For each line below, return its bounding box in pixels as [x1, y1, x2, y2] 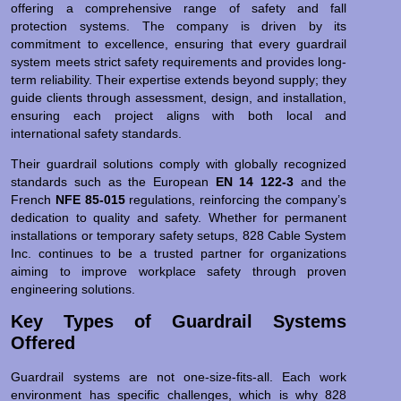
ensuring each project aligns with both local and [11, 107, 347, 123]
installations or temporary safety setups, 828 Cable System [11, 227, 347, 243]
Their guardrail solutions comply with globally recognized [11, 156, 347, 171]
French [11, 192, 56, 207]
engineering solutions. [11, 281, 136, 296]
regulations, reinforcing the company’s [124, 192, 347, 207]
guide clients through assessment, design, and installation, [11, 90, 347, 105]
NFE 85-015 [55, 192, 125, 207]
